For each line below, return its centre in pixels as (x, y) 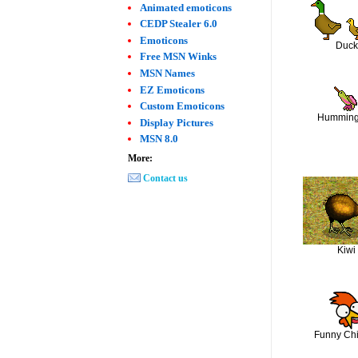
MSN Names (168, 73)
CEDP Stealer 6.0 (179, 24)
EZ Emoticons (173, 89)
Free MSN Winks (179, 57)
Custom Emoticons (183, 106)
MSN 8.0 (159, 139)
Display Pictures (177, 122)
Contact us (166, 178)
